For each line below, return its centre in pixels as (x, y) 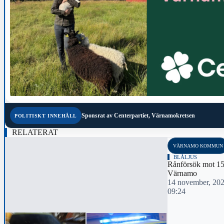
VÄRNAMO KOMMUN (198, 145)
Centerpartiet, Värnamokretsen (154, 116)
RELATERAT (35, 132)
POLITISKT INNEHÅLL (46, 115)
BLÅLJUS (185, 157)
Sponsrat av (97, 116)
